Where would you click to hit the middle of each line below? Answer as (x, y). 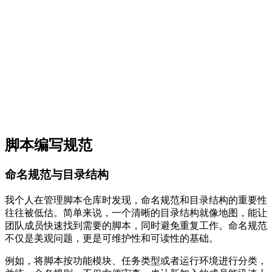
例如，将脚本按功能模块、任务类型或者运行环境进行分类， (136, 260)
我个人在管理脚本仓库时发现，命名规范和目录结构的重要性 (136, 200)
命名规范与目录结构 (57, 175)
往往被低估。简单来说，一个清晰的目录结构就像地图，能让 (136, 212)
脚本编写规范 (49, 145)
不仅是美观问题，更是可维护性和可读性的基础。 (112, 238)
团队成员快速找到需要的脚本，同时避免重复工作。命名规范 (136, 225)
